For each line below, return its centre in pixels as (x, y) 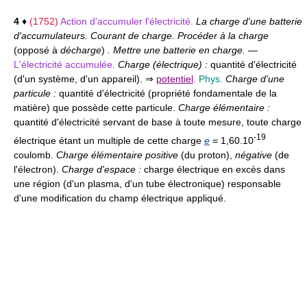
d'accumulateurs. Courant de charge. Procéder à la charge (141, 36)
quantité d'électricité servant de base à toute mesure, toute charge (158, 122)
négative (254, 155)
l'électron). (36, 169)
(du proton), (207, 155)
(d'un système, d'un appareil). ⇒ (84, 79)
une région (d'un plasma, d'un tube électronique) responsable (147, 183)
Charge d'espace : (101, 169)
